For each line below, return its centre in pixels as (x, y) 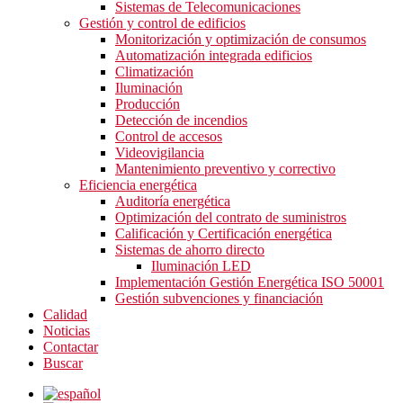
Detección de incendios (181, 120)
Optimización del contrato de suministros (231, 217)
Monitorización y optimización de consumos (241, 39)
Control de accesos (169, 136)
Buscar (63, 363)
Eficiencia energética (138, 185)
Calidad (65, 314)
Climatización (154, 72)
